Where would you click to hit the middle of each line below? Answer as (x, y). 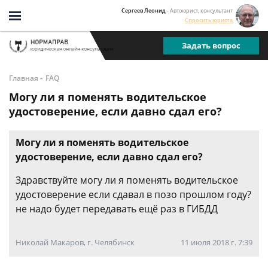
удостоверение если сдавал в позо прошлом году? (133, 194)
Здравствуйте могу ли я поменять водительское (127, 180)
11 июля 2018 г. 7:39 (217, 242)
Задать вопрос (211, 45)
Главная (24, 78)
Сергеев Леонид (144, 10)
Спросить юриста (209, 20)
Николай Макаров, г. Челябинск (75, 242)
